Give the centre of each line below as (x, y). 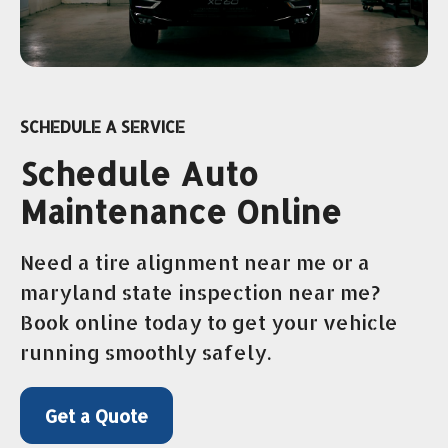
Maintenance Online (181, 212)
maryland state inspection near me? (200, 292)
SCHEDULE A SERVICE (102, 127)
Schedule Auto (139, 174)
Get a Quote (96, 416)
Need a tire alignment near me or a (195, 262)
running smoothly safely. (145, 352)
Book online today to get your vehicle (209, 322)
